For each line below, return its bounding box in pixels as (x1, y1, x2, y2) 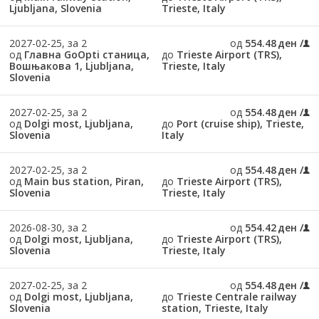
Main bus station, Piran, (23, 174, 144, 188)
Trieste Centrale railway (176, 290, 297, 303)
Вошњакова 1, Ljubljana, (9, 59, 134, 73)
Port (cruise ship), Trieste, (176, 117, 304, 130)
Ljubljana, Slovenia (9, 1, 102, 15)
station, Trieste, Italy (161, 301, 268, 315)
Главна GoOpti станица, (23, 48, 150, 61)
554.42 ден (242, 221, 300, 234)
